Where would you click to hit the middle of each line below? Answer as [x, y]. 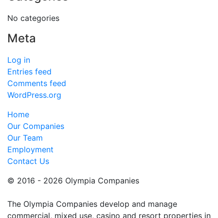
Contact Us [28, 161]
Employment [30, 150]
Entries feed [29, 72]
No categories [33, 18]
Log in [19, 60]
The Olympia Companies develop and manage [92, 204]
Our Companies [36, 126]
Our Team [25, 138]
